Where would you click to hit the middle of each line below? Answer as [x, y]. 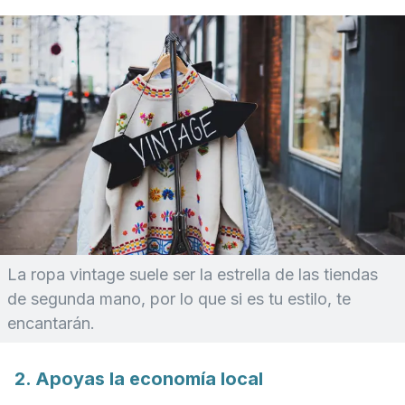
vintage [97, 274]
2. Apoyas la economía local [139, 379]
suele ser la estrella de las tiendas [251, 274]
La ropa [38, 274]
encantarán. [51, 323]
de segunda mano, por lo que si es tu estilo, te [179, 299]
